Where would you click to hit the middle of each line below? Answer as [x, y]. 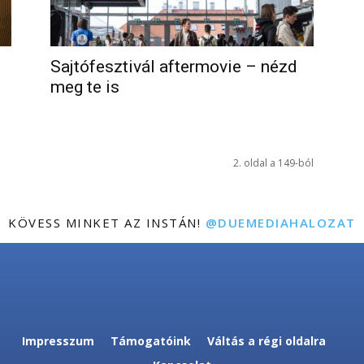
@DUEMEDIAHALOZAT [280, 223]
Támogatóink [151, 341]
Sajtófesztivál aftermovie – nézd [174, 67]
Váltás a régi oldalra [266, 341]
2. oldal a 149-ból [273, 163]
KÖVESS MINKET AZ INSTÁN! [107, 223]
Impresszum [58, 341]
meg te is [85, 87]
